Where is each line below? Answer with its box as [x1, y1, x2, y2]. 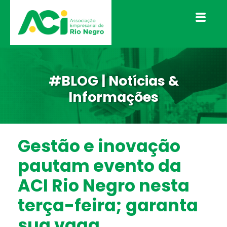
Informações [68, 88, 159, 107]
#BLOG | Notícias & [48, 71, 179, 91]
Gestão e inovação [18, 134, 180, 159]
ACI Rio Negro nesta [18, 174, 190, 198]
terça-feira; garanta [18, 194, 198, 218]
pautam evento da [18, 154, 181, 178]
